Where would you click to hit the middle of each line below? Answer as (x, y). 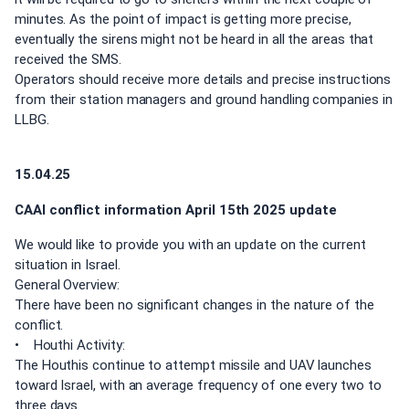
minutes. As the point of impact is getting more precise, (183, 19)
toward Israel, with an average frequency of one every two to (198, 386)
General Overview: (67, 285)
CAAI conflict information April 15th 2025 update (176, 210)
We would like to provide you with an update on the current (190, 245)
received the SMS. (70, 59)
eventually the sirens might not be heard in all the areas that (194, 39)
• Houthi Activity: (70, 346)
